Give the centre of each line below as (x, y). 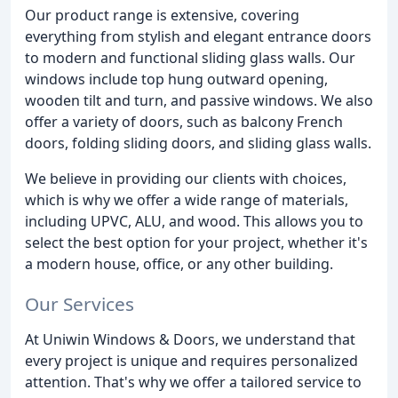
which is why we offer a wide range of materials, (187, 199)
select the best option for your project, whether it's (196, 242)
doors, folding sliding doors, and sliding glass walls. (198, 143)
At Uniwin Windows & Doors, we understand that (190, 339)
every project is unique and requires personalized (191, 360)
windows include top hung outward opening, (176, 79)
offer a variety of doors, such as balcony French (184, 121)
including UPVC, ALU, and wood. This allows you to (194, 221)
